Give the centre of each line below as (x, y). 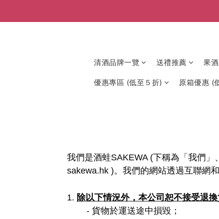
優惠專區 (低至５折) (128, 82)
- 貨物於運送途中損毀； (133, 211)
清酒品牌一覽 (117, 62)
